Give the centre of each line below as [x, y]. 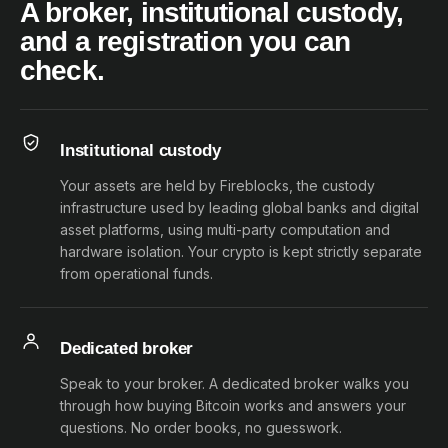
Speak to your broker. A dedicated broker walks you [234, 383]
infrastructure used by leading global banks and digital [239, 207]
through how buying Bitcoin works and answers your [233, 405]
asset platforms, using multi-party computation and [225, 229]
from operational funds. [136, 273]
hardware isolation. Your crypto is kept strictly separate [241, 251]
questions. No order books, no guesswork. [201, 427]
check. [62, 70]
